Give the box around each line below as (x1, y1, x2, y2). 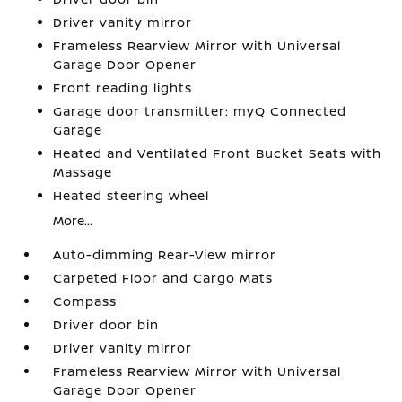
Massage (53, 163, 113, 180)
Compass (53, 293, 118, 310)
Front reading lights (53, 79, 193, 96)
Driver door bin (53, 316, 160, 333)
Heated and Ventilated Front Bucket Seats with (53, 144, 382, 162)
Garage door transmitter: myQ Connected (53, 102, 347, 119)
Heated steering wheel (53, 187, 210, 204)
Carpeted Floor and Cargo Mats (53, 269, 274, 286)
